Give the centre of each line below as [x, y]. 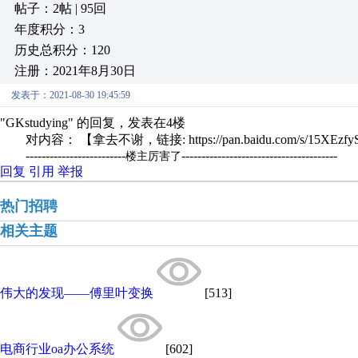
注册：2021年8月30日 [75, 71]
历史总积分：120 [62, 50]
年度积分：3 [50, 29]
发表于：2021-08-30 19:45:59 [71, 95]
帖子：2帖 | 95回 [60, 8]
